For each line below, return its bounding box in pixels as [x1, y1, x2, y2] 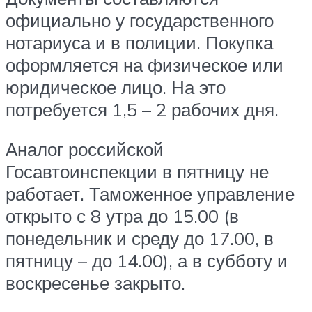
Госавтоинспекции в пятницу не [6, 160, 269, 183]
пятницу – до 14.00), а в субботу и [6, 249, 288, 272]
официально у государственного [6, 8, 274, 31]
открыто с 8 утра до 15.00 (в [6, 205, 239, 228]
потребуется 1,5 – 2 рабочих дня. [6, 97, 279, 120]
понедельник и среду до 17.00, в [6, 227, 274, 250]
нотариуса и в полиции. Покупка [6, 31, 273, 54]
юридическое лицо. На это [6, 75, 226, 98]
